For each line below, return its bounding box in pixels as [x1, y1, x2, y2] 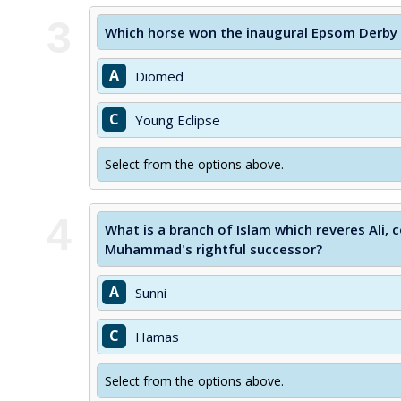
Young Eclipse [135, 111, 220, 129]
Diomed [135, 67, 183, 85]
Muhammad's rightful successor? [105, 240, 322, 258]
